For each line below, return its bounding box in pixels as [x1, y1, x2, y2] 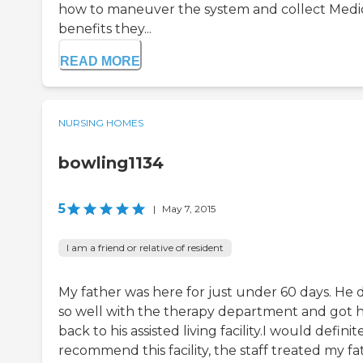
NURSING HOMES [58, 117, 143, 130]
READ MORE [60, 54, 140, 69]
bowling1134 [58, 153, 164, 173]
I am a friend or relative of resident [66, 241, 224, 254]
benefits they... [58, 21, 152, 37]
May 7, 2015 [162, 203, 216, 216]
